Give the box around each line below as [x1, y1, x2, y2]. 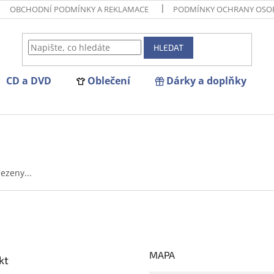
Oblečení [87, 74, 130, 87]
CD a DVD [6, 74, 51, 87]
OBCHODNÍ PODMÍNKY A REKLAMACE [10, 4, 149, 15]
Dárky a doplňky [166, 74, 246, 87]
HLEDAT [154, 42, 184, 53]
